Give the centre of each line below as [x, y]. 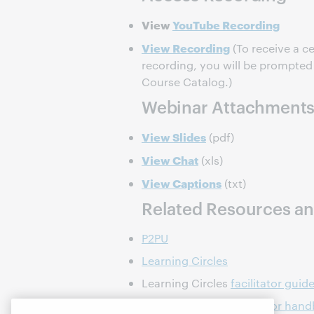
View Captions [182, 183]
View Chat [170, 159]
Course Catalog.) [187, 82]
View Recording [186, 47]
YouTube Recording [226, 24]
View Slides [174, 136]
